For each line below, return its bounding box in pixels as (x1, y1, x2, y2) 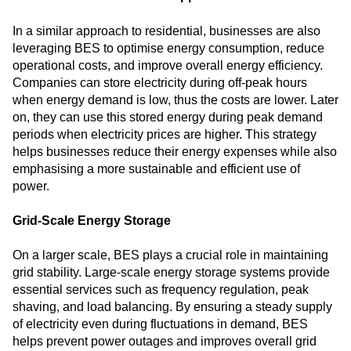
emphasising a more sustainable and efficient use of (13, 161, 300, 175)
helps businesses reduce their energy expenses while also (13, 144, 337, 158)
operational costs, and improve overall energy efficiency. (13, 58, 323, 72)
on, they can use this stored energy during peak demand (13, 110, 323, 124)
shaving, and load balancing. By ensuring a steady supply (13, 300, 332, 314)
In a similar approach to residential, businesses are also (13, 24, 320, 38)
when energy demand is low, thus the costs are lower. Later (13, 92, 338, 107)
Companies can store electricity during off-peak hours (13, 75, 307, 89)
